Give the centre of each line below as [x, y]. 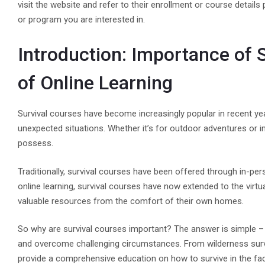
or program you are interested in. [82, 20]
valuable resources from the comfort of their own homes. [131, 201]
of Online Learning [96, 83]
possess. [36, 143]
